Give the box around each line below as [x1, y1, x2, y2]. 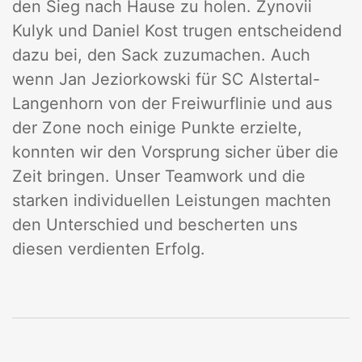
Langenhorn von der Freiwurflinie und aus [12, 94, 332, 114]
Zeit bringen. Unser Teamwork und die [12, 166, 305, 187]
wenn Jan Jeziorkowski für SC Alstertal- [12, 69, 320, 90]
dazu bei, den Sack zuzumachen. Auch [12, 45, 310, 65]
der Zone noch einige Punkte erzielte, [12, 118, 302, 138]
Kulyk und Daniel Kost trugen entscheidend [12, 21, 342, 41]
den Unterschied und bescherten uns [12, 215, 297, 235]
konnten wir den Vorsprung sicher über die [12, 142, 339, 162]
